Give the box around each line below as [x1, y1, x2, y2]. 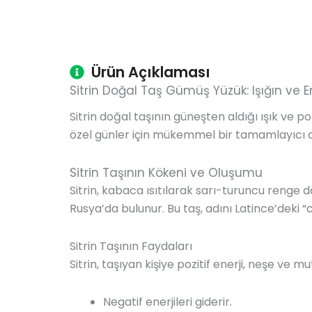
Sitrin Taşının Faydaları [70, 237, 192, 254]
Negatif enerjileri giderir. [103, 293, 232, 310]
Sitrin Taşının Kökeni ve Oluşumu [70, 164, 263, 181]
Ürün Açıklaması [91, 61, 211, 82]
